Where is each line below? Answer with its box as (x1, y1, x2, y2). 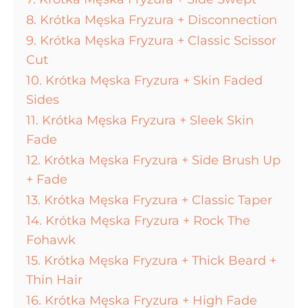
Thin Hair (26, 272, 82, 287)
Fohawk (26, 232, 76, 247)
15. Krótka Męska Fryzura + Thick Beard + (26, 253, 276, 268)
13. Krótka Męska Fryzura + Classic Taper (26, 192, 272, 208)
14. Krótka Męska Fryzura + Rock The (26, 213, 250, 228)
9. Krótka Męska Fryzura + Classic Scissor (26, 33, 276, 48)
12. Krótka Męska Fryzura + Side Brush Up (26, 153, 280, 168)
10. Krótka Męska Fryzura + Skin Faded (26, 73, 263, 88)
